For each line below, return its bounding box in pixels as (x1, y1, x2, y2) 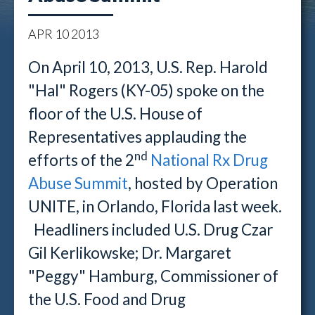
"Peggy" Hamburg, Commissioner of (28, 266, 278, 285)
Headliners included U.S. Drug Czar (28, 220, 273, 239)
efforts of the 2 (28, 150, 134, 169)
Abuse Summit (28, 174, 128, 193)
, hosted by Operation (128, 174, 278, 193)
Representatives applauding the (28, 127, 247, 146)
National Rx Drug (150, 150, 268, 169)
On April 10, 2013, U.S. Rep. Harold (28, 58, 268, 77)
